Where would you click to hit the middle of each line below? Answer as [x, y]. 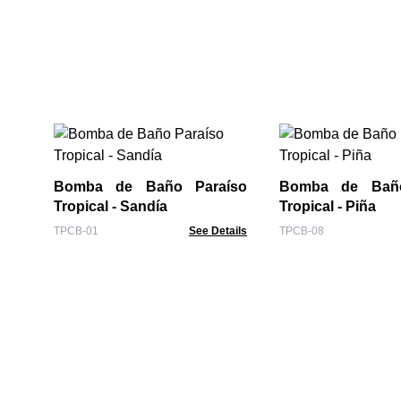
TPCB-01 [76, 231]
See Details [218, 231]
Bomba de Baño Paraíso [150, 187]
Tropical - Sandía [111, 206]
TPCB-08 [302, 231]
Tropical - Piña [328, 206]
